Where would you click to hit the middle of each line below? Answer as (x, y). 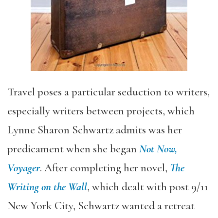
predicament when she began (73, 149)
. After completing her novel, (105, 168)
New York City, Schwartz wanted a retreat (101, 206)
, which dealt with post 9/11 (148, 187)
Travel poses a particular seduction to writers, (109, 92)
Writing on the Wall (47, 187)
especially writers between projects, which (101, 111)
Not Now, (158, 149)
